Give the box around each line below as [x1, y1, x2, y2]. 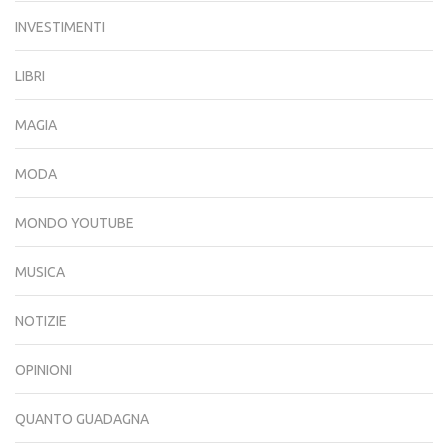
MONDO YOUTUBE [15, 215, 134, 232]
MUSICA [15, 264, 65, 281]
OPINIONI [15, 362, 72, 379]
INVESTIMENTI [15, 19, 105, 36]
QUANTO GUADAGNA [15, 411, 149, 428]
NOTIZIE [15, 313, 67, 330]
